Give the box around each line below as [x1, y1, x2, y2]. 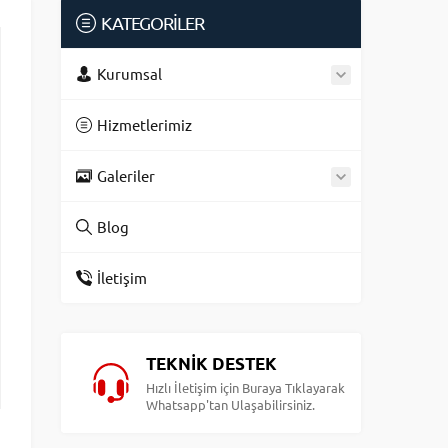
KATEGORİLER [101, 12, 204, 33]
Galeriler [97, 166, 155, 185]
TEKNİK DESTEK [146, 353, 277, 374]
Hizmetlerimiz [97, 115, 192, 134]
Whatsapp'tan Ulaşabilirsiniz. [146, 396, 315, 413]
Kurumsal [97, 64, 162, 83]
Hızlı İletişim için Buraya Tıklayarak [146, 379, 345, 396]
